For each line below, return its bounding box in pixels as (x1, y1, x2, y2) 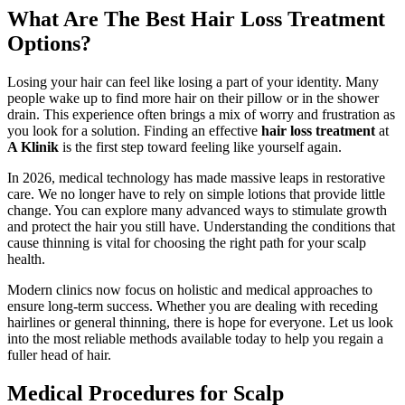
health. (7, 250, 45, 267)
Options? (7, 31, 91, 55)
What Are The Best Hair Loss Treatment (7, 6, 385, 31)
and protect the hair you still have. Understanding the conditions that (7, 218, 395, 234)
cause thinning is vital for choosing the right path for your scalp (7, 234, 366, 250)
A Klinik (7, 138, 59, 155)
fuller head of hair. (7, 346, 111, 363)
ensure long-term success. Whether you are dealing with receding (7, 297, 378, 314)
